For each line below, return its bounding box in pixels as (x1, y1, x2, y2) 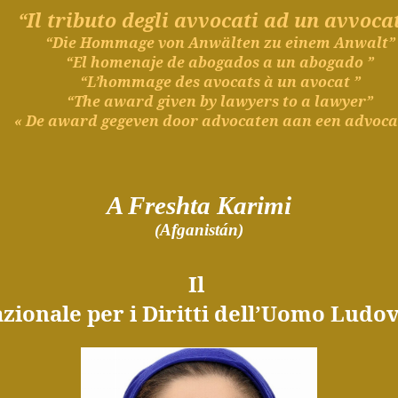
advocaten (202, 111, 280, 131)
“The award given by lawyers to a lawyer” (67, 92, 374, 111)
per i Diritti (81, 298, 214, 328)
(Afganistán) (155, 220, 243, 239)
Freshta (128, 191, 211, 219)
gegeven (101, 111, 160, 131)
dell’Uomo (213, 298, 325, 328)
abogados (188, 52, 260, 72)
